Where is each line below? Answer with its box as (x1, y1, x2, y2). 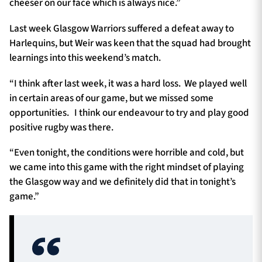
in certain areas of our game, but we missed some (9, 91, 213, 105)
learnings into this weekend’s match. (9, 50, 161, 65)
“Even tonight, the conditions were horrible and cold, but (9, 146, 244, 160)
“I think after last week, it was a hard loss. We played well (9, 76, 247, 91)
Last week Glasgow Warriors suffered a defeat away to (9, 21, 234, 36)
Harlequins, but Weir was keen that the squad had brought (9, 36, 251, 50)
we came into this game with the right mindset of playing (9, 160, 244, 175)
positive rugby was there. (9, 120, 113, 135)
